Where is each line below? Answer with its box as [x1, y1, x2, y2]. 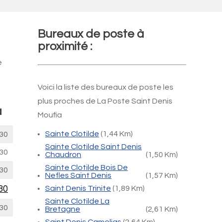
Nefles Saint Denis [45, 171, 111, 179]
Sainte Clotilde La [45, 197, 110, 205]
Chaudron [45, 151, 81, 159]
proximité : [38, 40, 92, 53]
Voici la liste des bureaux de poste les [38, 83, 173, 91]
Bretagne [45, 205, 80, 213]
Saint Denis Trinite [45, 184, 111, 192]
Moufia [38, 111, 62, 119]
